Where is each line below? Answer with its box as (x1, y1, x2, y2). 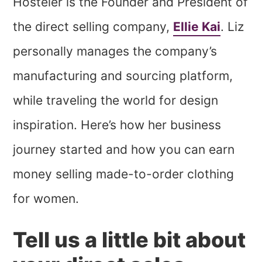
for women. (13, 191, 80, 206)
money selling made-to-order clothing (13, 167, 235, 182)
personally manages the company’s (13, 44, 218, 59)
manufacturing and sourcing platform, (13, 68, 233, 84)
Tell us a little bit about (13, 227, 246, 253)
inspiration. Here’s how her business (13, 118, 222, 133)
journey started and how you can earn (13, 142, 235, 157)
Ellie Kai (173, 19, 221, 35)
